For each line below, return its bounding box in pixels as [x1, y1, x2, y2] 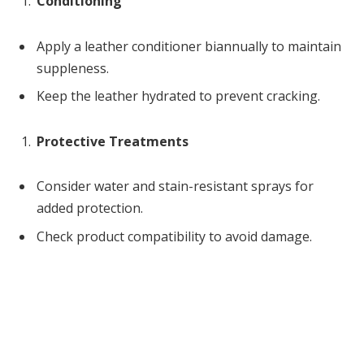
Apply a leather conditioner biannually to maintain [37, 37, 341, 55]
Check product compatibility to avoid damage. [37, 227, 312, 245]
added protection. [37, 199, 143, 218]
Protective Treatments [37, 132, 188, 150]
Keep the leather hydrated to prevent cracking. [37, 86, 320, 105]
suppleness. [37, 58, 109, 77]
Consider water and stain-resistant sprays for [37, 177, 314, 196]
